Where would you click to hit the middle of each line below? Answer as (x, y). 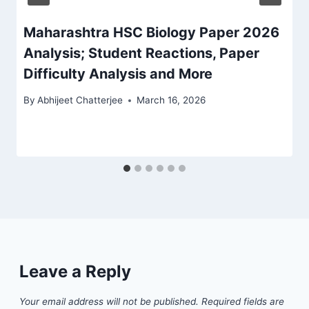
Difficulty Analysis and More (118, 73)
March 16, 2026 (171, 100)
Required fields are (243, 302)
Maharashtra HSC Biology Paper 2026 (151, 32)
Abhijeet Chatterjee (80, 100)
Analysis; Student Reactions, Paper (141, 53)
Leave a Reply (75, 272)
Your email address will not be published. (109, 302)
